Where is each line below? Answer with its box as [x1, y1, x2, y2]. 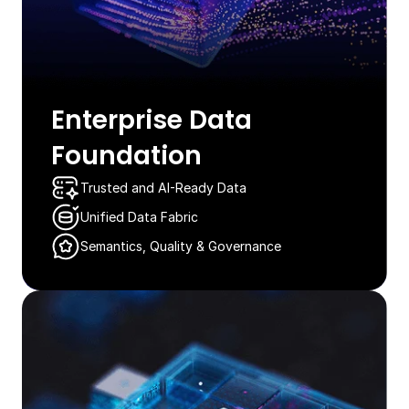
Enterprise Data [51, 101, 252, 138]
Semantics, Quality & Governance [80, 237, 281, 254]
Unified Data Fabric [80, 208, 198, 225]
